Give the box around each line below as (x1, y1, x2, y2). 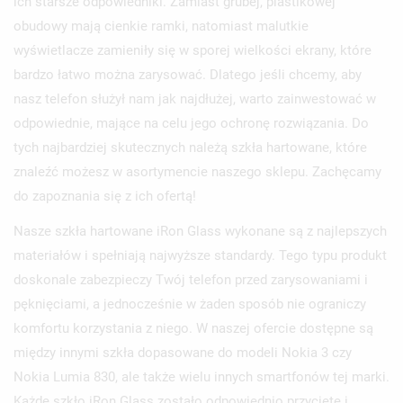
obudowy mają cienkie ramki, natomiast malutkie (13, 17, 309, 34)
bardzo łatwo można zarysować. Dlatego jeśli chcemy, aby (13, 66, 362, 83)
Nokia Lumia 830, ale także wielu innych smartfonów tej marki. (13, 368, 390, 385)
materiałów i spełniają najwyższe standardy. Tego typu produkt (13, 246, 387, 264)
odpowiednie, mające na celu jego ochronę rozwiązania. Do (13, 114, 369, 131)
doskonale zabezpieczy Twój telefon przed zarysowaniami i (13, 271, 368, 288)
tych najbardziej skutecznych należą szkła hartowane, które (13, 139, 367, 156)
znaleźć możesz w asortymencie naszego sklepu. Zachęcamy (13, 163, 381, 180)
